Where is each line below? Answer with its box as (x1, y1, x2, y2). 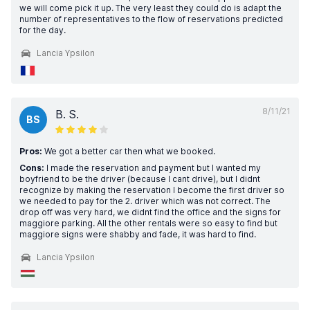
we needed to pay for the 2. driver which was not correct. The (19, 196, 271, 206)
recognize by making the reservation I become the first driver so (19, 185, 284, 195)
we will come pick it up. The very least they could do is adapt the (19, 3, 282, 13)
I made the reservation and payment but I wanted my (44, 163, 261, 173)
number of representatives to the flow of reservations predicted (19, 14, 283, 24)
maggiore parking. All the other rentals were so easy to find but (19, 218, 277, 228)
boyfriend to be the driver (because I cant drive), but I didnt (19, 174, 260, 184)
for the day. (19, 25, 66, 35)
